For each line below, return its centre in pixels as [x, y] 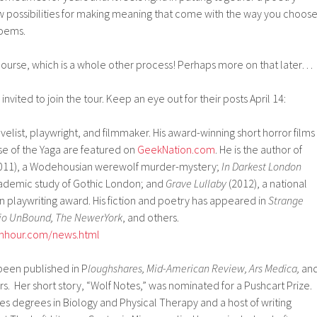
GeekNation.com [176, 149]
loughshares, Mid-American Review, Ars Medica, [194, 268]
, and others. [151, 217]
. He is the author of [259, 149]
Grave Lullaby [196, 183]
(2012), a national [267, 183]
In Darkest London [261, 166]
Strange [286, 200]
